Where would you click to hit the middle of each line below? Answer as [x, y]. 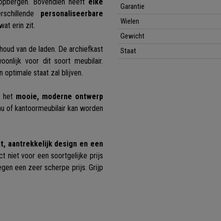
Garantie [132, 7]
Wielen [130, 21]
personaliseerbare [72, 14]
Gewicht [132, 36]
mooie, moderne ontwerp [59, 97]
